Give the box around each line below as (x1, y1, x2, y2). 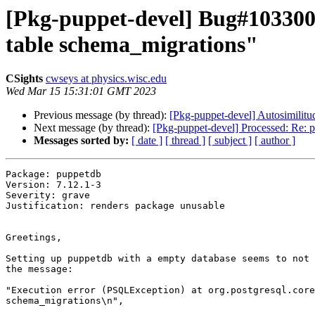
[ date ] (131, 134, 162, 147)
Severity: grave (6, 190, 90, 201)
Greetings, (6, 232, 62, 243)
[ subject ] (208, 134, 252, 147)
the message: (6, 264, 73, 275)
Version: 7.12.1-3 (6, 179, 101, 191)
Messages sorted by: (34, 134, 129, 147)
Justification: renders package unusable (6, 200, 225, 212)
